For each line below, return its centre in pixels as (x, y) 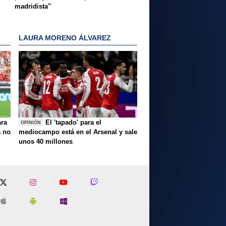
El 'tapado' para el (74, 123)
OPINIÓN (31, 122)
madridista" (33, 6)
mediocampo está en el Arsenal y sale (78, 132)
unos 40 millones (46, 142)
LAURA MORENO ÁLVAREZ (65, 38)
